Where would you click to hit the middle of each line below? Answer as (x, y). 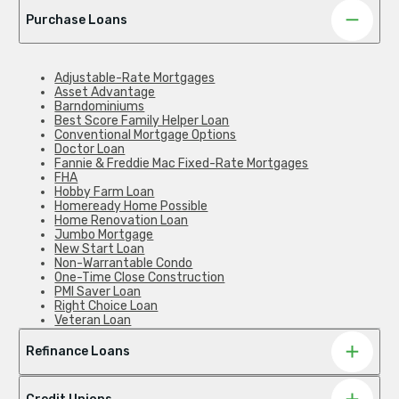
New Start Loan (100, 248)
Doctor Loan (90, 149)
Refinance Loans (78, 352)
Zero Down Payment (114, 334)
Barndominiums (100, 106)
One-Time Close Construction (140, 277)
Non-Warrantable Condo (124, 263)
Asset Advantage (105, 92)
